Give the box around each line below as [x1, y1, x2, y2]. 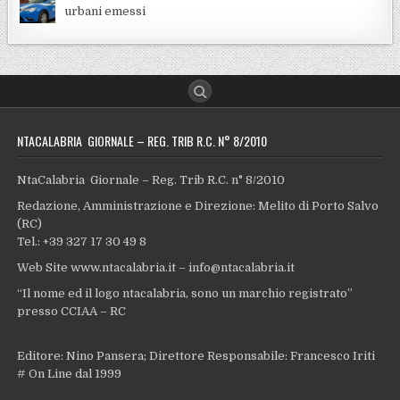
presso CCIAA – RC [17, 304, 127, 319]
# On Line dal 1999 [17, 366, 122, 380]
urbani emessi [64, 4, 146, 18]
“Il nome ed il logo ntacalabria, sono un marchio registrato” [17, 287, 354, 301]
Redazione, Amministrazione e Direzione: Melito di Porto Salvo [17, 199, 379, 213]
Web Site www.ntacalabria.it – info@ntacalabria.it [17, 261, 296, 275]
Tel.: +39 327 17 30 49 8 [17, 235, 147, 249]
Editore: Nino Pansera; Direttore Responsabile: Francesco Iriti [17, 348, 376, 362]
